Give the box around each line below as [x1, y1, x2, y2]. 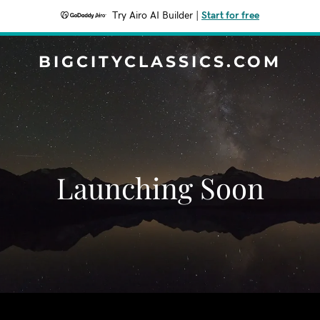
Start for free [201, 11, 259, 21]
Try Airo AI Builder [112, 11, 193, 21]
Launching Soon [56, 169, 264, 206]
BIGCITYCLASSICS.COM [39, 52, 281, 71]
